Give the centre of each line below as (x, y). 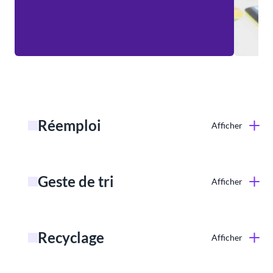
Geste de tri (76, 181)
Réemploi (69, 125)
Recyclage (71, 237)
